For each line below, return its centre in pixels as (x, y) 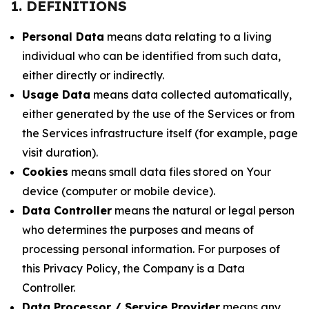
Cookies (45, 172)
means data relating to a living (188, 37)
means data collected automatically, (191, 94)
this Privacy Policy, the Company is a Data (133, 268)
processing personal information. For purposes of (151, 249)
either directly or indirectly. (93, 75)
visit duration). (60, 152)
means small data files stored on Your (170, 172)
